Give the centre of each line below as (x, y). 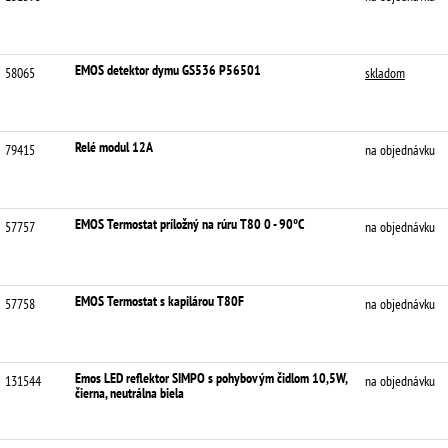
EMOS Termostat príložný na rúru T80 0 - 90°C (189, 224)
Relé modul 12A (114, 147)
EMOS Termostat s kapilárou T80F (159, 301)
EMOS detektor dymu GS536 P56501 (168, 70)
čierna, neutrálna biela (129, 393)
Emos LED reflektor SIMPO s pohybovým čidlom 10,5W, (211, 378)
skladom (385, 73)
